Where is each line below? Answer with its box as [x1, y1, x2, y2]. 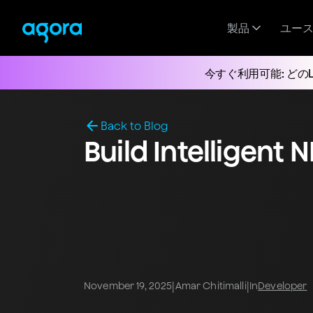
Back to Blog [101, 119, 168, 132]
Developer [258, 280, 307, 292]
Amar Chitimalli [175, 280, 247, 292]
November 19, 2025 [84, 280, 173, 292]
